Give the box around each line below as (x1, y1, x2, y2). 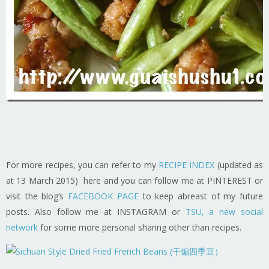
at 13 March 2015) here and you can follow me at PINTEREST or (6, 174, 263, 186)
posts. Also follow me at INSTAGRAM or (6, 205, 186, 217)
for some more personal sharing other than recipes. (38, 221, 241, 233)
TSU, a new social (185, 205, 264, 217)
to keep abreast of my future (138, 190, 264, 202)
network (6, 221, 38, 233)
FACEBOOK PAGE (68, 190, 139, 202)
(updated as (214, 159, 264, 171)
